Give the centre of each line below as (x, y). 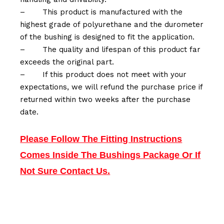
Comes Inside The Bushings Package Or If (110, 155)
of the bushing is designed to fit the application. (107, 37)
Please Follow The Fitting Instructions (101, 139)
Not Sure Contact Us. (65, 171)
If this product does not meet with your (115, 75)
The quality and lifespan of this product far (122, 50)
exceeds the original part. (67, 62)
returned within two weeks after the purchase (105, 100)
